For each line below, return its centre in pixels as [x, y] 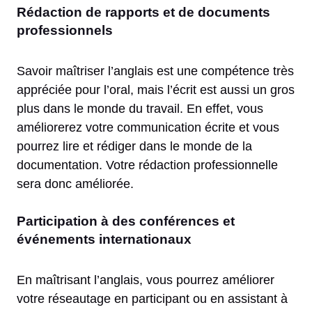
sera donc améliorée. [77, 184]
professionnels [65, 31]
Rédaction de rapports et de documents [143, 13]
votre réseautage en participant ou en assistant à [152, 299]
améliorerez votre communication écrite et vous [148, 128]
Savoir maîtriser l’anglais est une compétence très [155, 71]
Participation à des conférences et [126, 221]
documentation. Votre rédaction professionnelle [147, 165]
